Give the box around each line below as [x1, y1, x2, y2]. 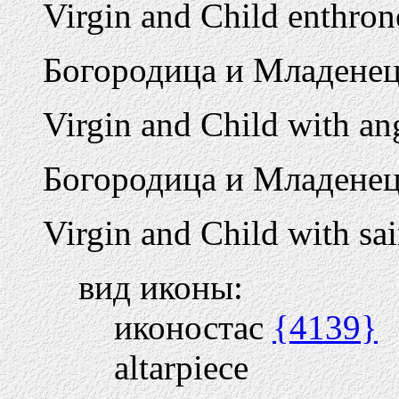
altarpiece [114, 348, 248, 387]
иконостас [114, 308, 273, 346]
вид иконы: [78, 268, 243, 306]
